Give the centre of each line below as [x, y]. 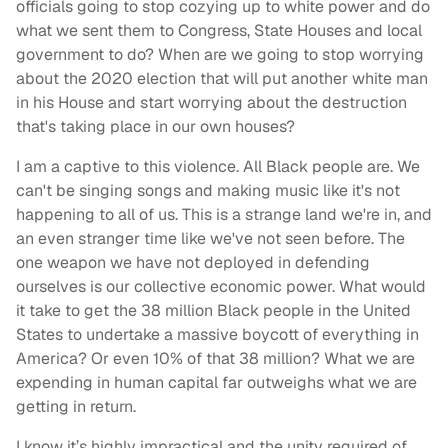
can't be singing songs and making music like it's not [208, 191]
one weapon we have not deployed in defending [193, 263]
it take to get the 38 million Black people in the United [213, 311]
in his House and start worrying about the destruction [211, 103]
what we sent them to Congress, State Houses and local [219, 31]
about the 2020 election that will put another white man [222, 79]
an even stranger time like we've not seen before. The [210, 239]
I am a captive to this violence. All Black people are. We [218, 167]
